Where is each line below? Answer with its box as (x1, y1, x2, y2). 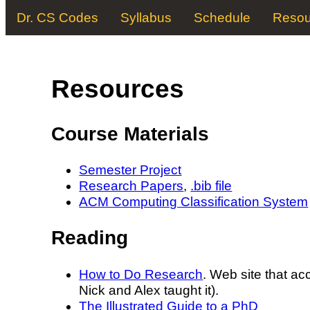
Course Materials (51, 123, 210, 145)
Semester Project (79, 163, 182, 178)
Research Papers (79, 179, 184, 194)
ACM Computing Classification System (79, 194, 309, 210)
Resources (51, 74, 185, 103)
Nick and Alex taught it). (79, 282, 219, 298)
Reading (51, 227, 129, 249)
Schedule (194, 10, 250, 25)
